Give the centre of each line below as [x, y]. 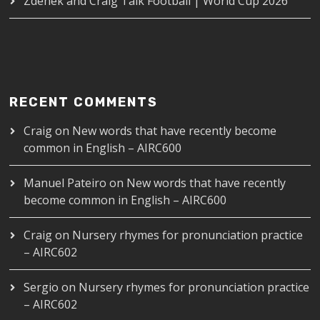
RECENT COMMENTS [84, 102]
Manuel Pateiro [65, 182]
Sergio [41, 287]
